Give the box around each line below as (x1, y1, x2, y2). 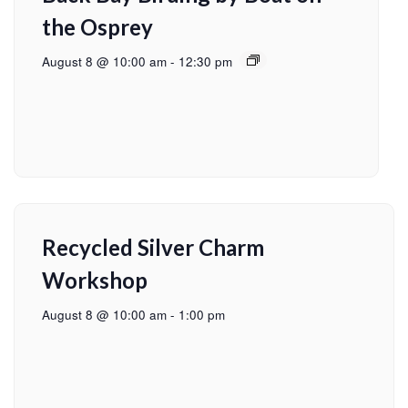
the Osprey (42, 14, 153, 41)
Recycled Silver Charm (42, 234, 264, 261)
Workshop (42, 267, 148, 294)
